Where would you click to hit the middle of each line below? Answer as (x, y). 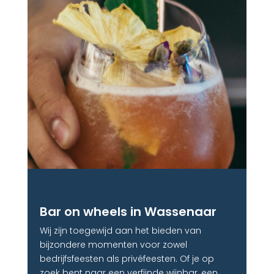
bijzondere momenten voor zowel (113, 244)
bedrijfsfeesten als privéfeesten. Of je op (127, 258)
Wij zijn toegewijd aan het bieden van (120, 230)
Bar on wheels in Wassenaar (128, 211)
